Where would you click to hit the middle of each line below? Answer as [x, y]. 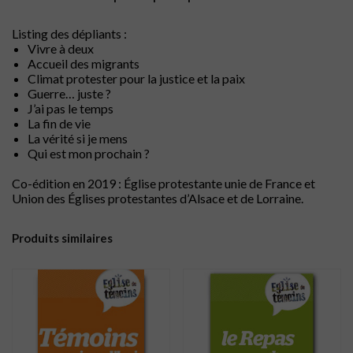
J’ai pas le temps [71, 108]
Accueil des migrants [84, 63]
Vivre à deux [61, 48]
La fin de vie [59, 123]
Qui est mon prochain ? [89, 153]
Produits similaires [62, 238]
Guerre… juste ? [69, 93]
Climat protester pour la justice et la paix [136, 78]
